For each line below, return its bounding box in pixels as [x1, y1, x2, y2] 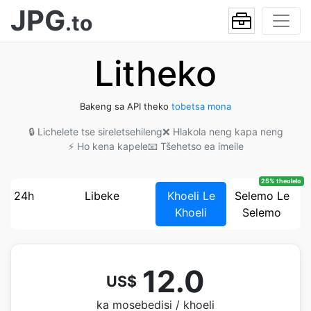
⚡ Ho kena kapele [67, 140, 148, 152]
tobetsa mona [171, 101, 231, 112]
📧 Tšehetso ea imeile [147, 140, 244, 152]
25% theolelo [261, 177, 302, 185]
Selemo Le [234, 189, 289, 203]
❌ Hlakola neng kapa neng [162, 126, 283, 137]
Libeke [85, 189, 119, 203]
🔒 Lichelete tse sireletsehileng [28, 126, 162, 137]
